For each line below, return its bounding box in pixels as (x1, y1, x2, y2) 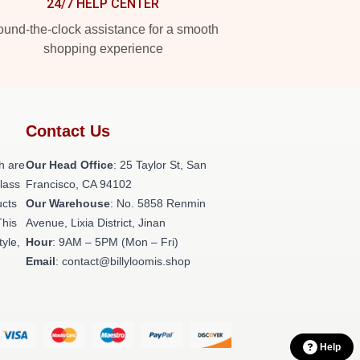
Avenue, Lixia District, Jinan (26, 216, 166, 229)
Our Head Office (26, 158, 113, 171)
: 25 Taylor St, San (113, 158, 207, 171)
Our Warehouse (26, 197, 110, 210)
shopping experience (43, 42, 163, 55)
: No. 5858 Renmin (110, 197, 206, 210)
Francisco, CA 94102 (26, 178, 132, 190)
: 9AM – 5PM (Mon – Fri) (52, 235, 178, 248)
